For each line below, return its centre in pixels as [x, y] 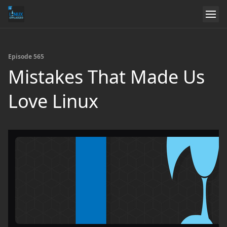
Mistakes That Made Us [106, 77]
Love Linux [53, 101]
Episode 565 [26, 56]
